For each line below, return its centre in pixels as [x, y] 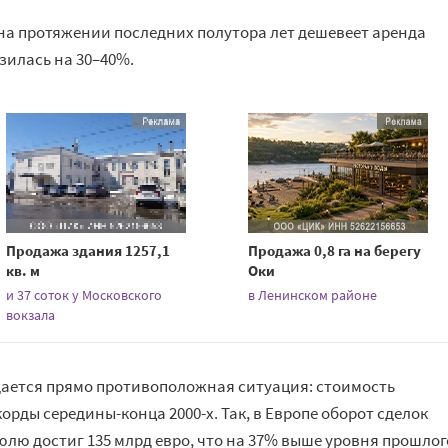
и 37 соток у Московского [84, 295]
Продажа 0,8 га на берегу [335, 250]
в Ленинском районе [313, 295]
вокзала [31, 315]
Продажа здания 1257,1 [88, 250]
